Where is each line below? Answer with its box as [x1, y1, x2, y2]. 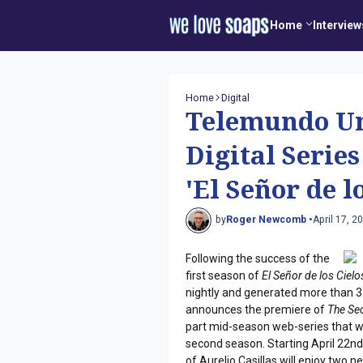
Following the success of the [186, 251, 331, 265]
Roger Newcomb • [226, 214, 313, 226]
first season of [186, 268, 263, 282]
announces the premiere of [186, 302, 328, 316]
